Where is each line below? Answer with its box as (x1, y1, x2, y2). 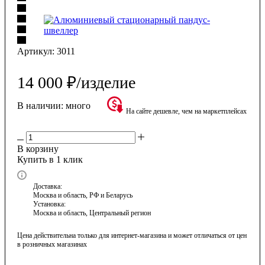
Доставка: (33, 182, 62, 190)
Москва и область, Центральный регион (33, 208, 151, 217)
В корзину (17, 143, 59, 154)
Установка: (33, 199, 66, 208)
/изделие (76, 73, 135, 92)
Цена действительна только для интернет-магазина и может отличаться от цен (17, 231, 247, 240)
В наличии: (17, 101, 66, 111)
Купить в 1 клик (17, 154, 83, 164)
